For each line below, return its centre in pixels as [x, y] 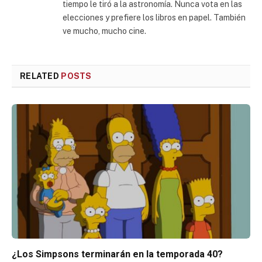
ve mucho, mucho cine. [104, 31]
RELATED [41, 76]
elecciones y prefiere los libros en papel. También [154, 18]
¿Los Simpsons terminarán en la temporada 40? [117, 254]
